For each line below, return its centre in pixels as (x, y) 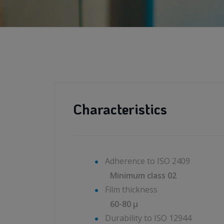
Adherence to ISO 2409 (147, 161)
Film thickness (131, 189)
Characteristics (120, 109)
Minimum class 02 (143, 175)
